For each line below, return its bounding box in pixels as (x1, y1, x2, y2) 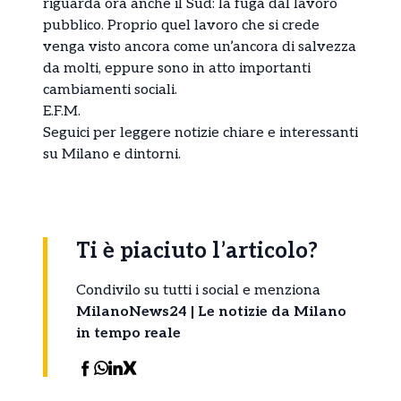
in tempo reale (76, 324, 181, 342)
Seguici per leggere (43, 124, 175, 141)
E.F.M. (43, 102, 81, 120)
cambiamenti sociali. (43, 81, 177, 98)
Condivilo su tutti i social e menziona (76, 281, 320, 299)
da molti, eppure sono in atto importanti (43, 59, 311, 77)
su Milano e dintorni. (43, 145, 181, 163)
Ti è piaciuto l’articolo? (76, 237, 318, 264)
